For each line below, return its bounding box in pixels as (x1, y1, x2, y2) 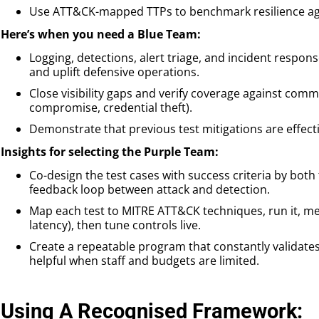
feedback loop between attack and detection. (29, 181, 270, 197)
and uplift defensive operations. (29, 63, 199, 80)
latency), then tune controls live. (29, 216, 201, 233)
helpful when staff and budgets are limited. (29, 252, 259, 268)
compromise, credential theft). (29, 99, 192, 115)
